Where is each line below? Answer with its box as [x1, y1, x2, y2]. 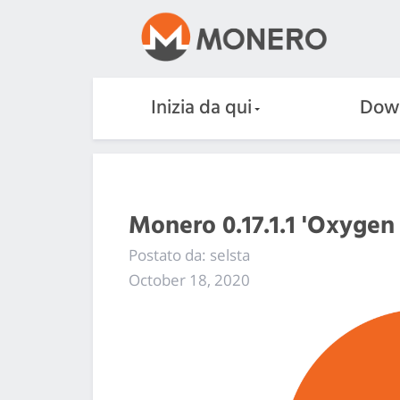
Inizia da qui [150, 92, 252, 124]
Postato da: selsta [129, 244, 250, 265]
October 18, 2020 [129, 269, 250, 290]
